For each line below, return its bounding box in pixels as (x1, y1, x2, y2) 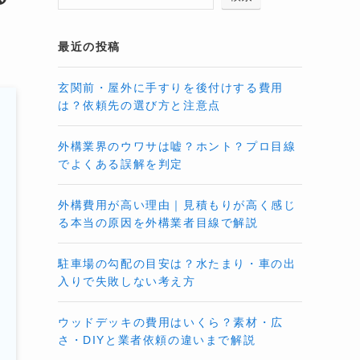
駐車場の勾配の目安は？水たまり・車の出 (58, 256, 297, 270)
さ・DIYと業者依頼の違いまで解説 (58, 333, 256, 346)
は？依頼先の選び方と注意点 (58, 98, 221, 112)
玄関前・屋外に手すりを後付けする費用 (58, 80, 284, 94)
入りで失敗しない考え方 (58, 274, 196, 288)
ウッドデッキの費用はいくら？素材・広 (58, 315, 284, 329)
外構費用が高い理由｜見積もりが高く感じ (58, 198, 297, 211)
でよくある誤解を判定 (58, 157, 183, 170)
